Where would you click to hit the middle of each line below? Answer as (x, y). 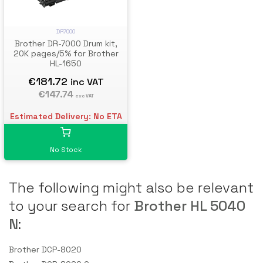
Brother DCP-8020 (45, 250)
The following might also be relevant (131, 188)
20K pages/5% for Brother (66, 54)
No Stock (66, 150)
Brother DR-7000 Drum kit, (66, 44)
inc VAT (87, 82)
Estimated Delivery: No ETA (66, 117)
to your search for (71, 206)
